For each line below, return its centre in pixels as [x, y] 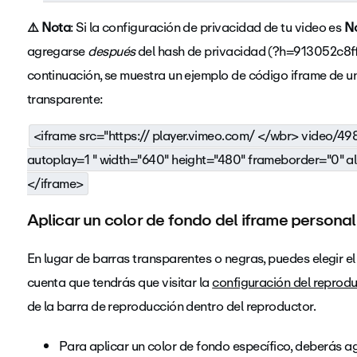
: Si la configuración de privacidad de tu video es [207, 27]
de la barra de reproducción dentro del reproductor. [173, 306]
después [112, 51]
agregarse [57, 51]
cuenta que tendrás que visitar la [120, 282]
